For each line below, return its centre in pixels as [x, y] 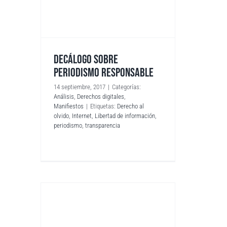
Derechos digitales [101, 96]
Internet [82, 116]
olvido [62, 116]
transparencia [103, 125]
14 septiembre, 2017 [80, 87]
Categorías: [127, 87]
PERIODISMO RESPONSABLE [104, 72]
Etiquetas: [104, 106]
